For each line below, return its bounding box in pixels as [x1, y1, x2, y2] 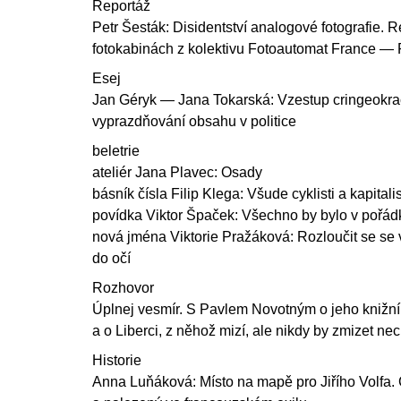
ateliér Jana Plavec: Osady [92, 164, 262, 180]
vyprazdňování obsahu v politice [92, 113, 296, 129]
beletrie [92, 142, 140, 158]
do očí [92, 250, 131, 266]
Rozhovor [92, 279, 154, 295]
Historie [92, 352, 141, 368]
